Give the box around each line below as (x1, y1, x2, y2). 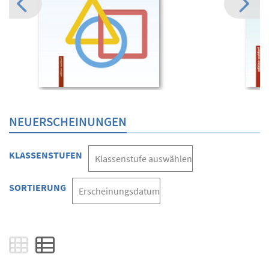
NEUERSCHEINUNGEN (9, 113, 127, 130)
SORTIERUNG (9, 181, 66, 194)
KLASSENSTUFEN (9, 149, 82, 162)
